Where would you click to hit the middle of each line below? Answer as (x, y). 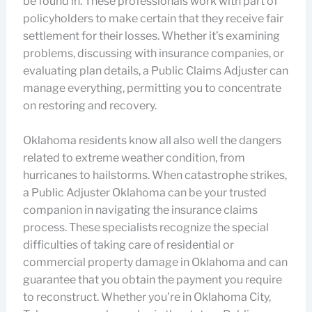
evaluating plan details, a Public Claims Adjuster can (155, 71)
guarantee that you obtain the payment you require (152, 280)
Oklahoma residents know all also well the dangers (152, 140)
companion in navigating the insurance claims (140, 210)
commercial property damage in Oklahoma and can (155, 262)
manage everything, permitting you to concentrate (152, 88)
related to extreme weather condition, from (134, 158)
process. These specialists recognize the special (146, 227)
